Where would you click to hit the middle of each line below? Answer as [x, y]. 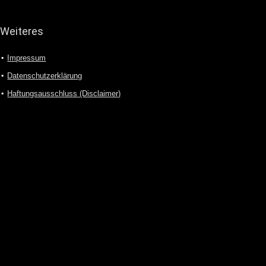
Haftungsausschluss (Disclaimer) [64, 94]
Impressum [27, 58]
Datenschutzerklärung [45, 76]
